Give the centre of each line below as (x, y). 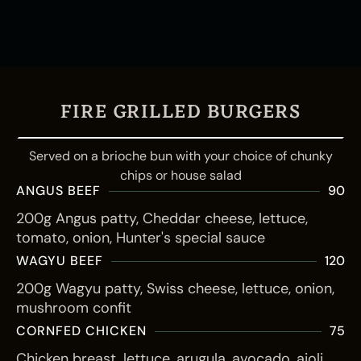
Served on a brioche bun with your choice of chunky (180, 156)
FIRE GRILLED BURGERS (180, 113)
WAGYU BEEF (60, 261)
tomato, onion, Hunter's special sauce (141, 238)
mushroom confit (74, 308)
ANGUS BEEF (58, 191)
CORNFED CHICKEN (81, 331)
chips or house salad (180, 175)
